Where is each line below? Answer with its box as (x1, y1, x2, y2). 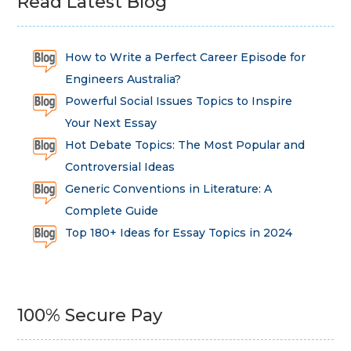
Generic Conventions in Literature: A (64, 181, 272, 196)
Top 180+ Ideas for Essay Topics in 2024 (64, 225, 292, 240)
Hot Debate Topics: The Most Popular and (64, 137, 305, 152)
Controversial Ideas (64, 159, 175, 174)
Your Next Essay (64, 115, 157, 130)
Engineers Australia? (64, 71, 181, 86)
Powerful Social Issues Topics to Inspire (64, 93, 292, 108)
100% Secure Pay (17, 304, 163, 326)
